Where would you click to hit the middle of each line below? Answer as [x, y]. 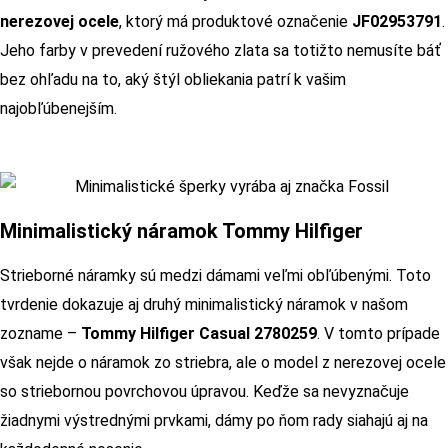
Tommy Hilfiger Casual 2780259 [199, 334]
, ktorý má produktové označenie [235, 21]
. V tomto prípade [378, 334]
